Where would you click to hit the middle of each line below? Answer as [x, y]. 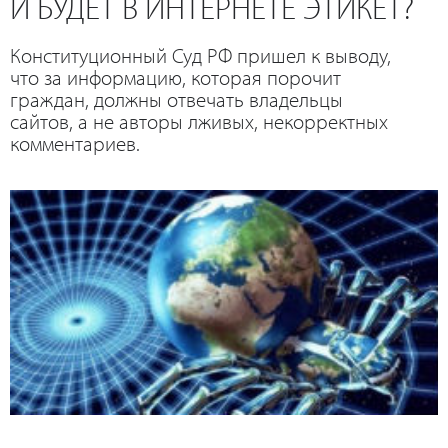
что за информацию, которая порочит [175, 77]
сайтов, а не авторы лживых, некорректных [199, 121]
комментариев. [75, 143]
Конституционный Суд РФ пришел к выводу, [200, 55]
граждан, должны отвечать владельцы [176, 99]
